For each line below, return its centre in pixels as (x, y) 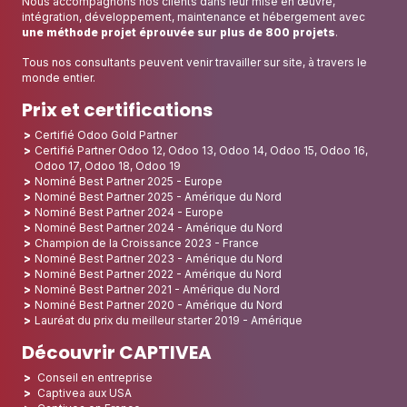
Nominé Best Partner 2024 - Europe (129, 213)
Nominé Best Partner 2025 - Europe (129, 182)
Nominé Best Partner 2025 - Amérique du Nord (158, 197)
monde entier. (59, 78)
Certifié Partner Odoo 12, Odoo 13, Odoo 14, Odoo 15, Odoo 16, (201, 151)
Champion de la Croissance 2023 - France (147, 243)
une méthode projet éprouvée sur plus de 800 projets (179, 33)
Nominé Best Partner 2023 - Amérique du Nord (159, 259)
